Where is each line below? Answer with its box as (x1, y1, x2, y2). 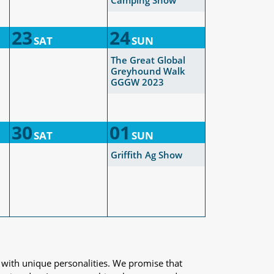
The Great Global (111, 54, 185, 66)
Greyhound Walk (111, 65, 185, 77)
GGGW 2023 (111, 76, 164, 88)
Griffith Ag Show (111, 149, 182, 161)
